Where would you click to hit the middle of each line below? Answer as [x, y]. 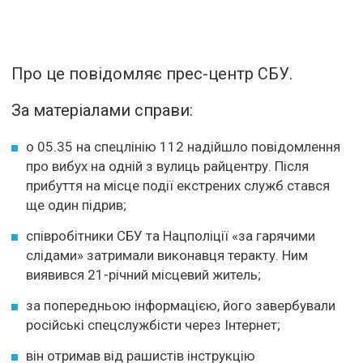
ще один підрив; [76, 205]
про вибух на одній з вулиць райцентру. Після [167, 166]
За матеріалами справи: [102, 110]
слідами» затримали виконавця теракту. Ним [167, 255]
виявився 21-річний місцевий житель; [143, 274]
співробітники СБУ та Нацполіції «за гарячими [171, 235]
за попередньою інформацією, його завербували [181, 305]
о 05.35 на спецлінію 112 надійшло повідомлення [183, 146]
